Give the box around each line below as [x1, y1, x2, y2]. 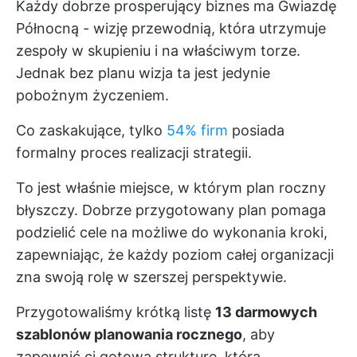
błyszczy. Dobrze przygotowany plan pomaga [16, 202, 326, 218]
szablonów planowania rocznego [16, 326, 242, 343]
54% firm [167, 122, 228, 139]
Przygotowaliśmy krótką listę [16, 304, 215, 320]
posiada [228, 122, 284, 139]
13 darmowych [215, 304, 317, 320]
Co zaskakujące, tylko [16, 122, 167, 139]
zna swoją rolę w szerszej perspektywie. [16, 269, 287, 285]
